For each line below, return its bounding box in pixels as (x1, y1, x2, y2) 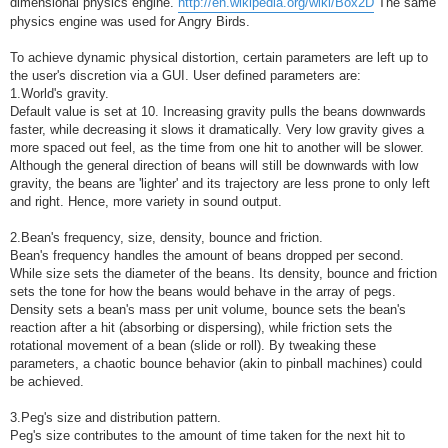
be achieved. (10, 374, 84, 390)
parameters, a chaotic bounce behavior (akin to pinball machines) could (10, 356, 422, 372)
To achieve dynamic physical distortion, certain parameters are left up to (10, 50, 428, 66)
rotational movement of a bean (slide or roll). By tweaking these (10, 338, 376, 354)
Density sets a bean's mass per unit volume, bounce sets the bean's (10, 302, 406, 318)
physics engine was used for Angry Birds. (10, 14, 250, 30)
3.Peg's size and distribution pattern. (10, 410, 221, 426)
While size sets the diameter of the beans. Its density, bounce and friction (10, 266, 437, 282)
